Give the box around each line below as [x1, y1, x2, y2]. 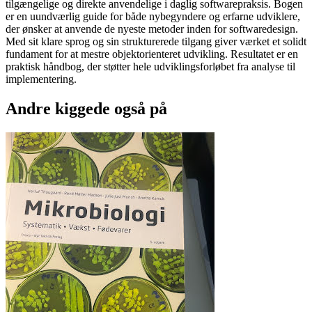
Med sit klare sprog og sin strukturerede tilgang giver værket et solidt [6, 36, 306, 48]
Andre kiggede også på [6, 99, 167, 118]
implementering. [6, 73, 77, 86]
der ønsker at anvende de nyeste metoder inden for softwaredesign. [6, 23, 298, 36]
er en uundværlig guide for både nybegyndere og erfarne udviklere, [6, 10, 300, 23]
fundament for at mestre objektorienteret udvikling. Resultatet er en [6, 48, 298, 61]
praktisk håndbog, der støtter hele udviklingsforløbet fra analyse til [6, 61, 295, 73]
